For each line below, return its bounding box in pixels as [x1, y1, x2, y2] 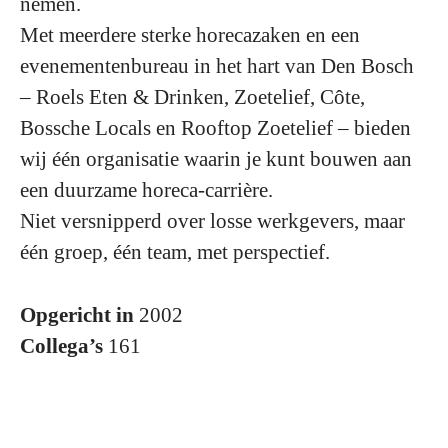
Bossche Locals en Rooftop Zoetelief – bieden [20, 116, 411, 141]
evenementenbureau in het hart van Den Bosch [20, 54, 414, 79]
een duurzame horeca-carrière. [20, 178, 273, 203]
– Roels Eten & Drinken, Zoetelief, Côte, [20, 85, 365, 110]
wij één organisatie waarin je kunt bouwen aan [20, 147, 412, 172]
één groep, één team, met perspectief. [20, 240, 330, 265]
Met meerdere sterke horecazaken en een [20, 23, 360, 48]
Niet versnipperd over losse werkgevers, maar [20, 209, 405, 234]
